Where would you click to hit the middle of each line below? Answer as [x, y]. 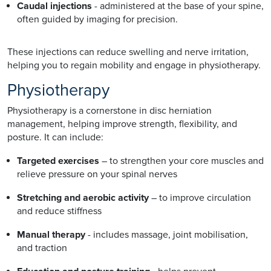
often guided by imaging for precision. [97, 19]
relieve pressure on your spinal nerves [97, 174]
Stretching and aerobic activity [83, 198]
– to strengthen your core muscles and [181, 161]
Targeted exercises [58, 161]
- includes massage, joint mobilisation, [167, 234]
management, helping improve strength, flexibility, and [122, 124]
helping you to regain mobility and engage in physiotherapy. [134, 65]
